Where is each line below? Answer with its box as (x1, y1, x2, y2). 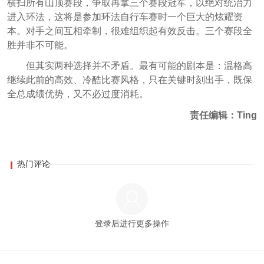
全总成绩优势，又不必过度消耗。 (6, 89, 148, 100)
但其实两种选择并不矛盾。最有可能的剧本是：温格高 (25, 61, 252, 71)
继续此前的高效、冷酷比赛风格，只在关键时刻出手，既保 (6, 75, 252, 85)
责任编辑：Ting (190, 110, 258, 121)
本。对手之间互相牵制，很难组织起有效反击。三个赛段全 (6, 25, 252, 36)
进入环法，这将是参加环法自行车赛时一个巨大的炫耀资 (6, 11, 243, 22)
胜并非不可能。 (6, 39, 73, 50)
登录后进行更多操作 (95, 218, 169, 228)
